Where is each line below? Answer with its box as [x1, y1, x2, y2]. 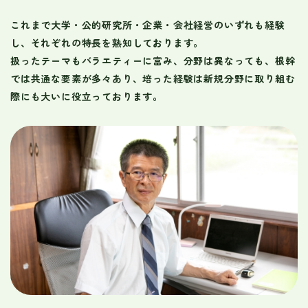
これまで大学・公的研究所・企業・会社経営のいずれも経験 [10, 18, 285, 32]
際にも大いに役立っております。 [10, 89, 163, 104]
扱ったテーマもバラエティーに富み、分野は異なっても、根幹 [10, 54, 296, 68]
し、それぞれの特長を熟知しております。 [10, 36, 204, 50]
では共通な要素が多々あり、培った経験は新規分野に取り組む [10, 71, 296, 86]
